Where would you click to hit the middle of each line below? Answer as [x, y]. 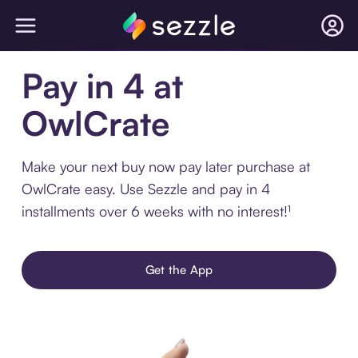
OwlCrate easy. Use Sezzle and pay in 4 [145, 189]
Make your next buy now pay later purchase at [165, 166]
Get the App [179, 270]
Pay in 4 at [102, 86]
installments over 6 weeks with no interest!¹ [156, 211]
